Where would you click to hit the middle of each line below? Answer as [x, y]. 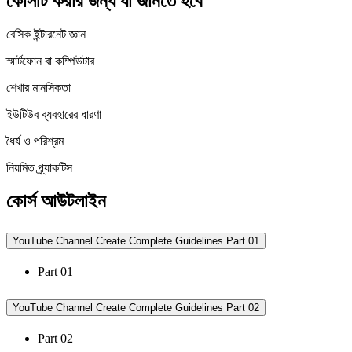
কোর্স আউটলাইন [56, 202]
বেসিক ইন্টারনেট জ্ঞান [46, 35]
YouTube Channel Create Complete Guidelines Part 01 [136, 241]
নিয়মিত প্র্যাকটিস [39, 168]
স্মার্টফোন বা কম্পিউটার [50, 61]
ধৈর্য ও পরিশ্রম [35, 141]
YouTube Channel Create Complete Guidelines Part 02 [136, 307]
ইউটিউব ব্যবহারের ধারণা [54, 115]
